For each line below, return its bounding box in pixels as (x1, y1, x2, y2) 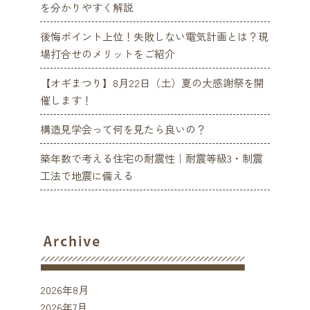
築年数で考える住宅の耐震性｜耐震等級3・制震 (40, 151, 264, 166)
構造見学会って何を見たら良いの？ (40, 122, 207, 137)
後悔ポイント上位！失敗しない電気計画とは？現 (40, 29, 269, 44)
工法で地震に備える (40, 168, 134, 183)
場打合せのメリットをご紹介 (40, 46, 176, 62)
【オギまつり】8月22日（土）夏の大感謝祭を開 (40, 75, 265, 91)
